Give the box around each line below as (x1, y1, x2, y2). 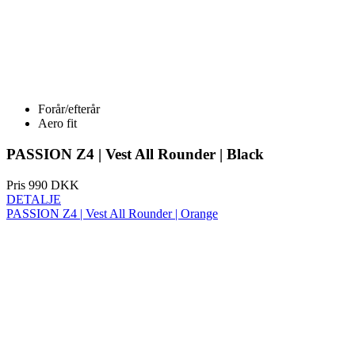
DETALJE (6, 124, 61, 138)
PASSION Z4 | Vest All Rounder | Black (6, 77, 264, 94)
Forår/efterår (38, 34, 100, 48)
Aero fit (38, 48, 77, 63)
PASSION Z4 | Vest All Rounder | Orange (6, 138, 218, 152)
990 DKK (25, 109, 79, 124)
